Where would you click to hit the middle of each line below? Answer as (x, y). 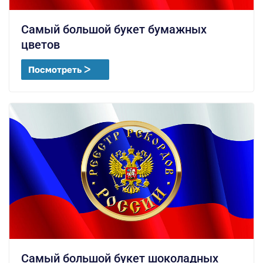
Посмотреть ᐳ (59, 69)
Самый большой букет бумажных (114, 29)
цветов (41, 44)
